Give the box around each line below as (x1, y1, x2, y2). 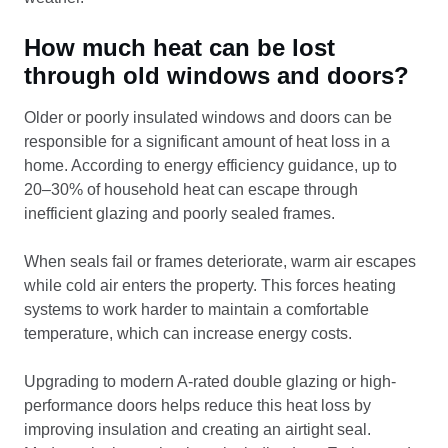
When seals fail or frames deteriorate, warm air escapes (24, 253, 416, 270)
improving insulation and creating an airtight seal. (24, 421, 371, 438)
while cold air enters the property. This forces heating (24, 277, 396, 294)
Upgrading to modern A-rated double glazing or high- (24, 373, 396, 390)
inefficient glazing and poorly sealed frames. (24, 205, 335, 222)
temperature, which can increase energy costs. (24, 325, 352, 342)
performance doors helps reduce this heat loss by (24, 397, 371, 414)
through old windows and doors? (24, 62, 409, 89)
